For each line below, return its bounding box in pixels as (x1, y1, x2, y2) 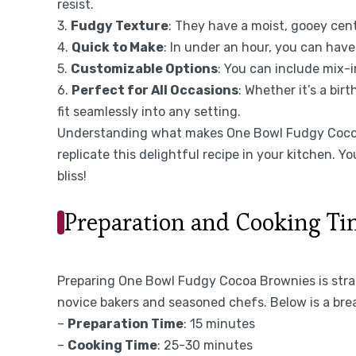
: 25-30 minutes (157, 337, 253, 353)
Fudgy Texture (71, 17, 168, 33)
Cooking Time (68, 337, 157, 353)
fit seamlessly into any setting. (57, 103, 241, 119)
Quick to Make (72, 39, 164, 55)
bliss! (57, 168, 87, 184)
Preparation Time (68, 315, 184, 331)
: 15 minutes (184, 315, 255, 331)
